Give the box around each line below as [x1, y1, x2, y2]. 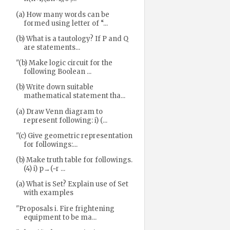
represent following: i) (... [23, 116, 107, 125]
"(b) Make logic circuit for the [15, 59, 112, 67]
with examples [23, 188, 73, 198]
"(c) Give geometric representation [15, 131, 132, 140]
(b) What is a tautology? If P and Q [15, 34, 128, 43]
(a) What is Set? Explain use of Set [15, 180, 128, 189]
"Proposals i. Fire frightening [15, 204, 114, 213]
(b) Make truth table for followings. [15, 156, 132, 164]
